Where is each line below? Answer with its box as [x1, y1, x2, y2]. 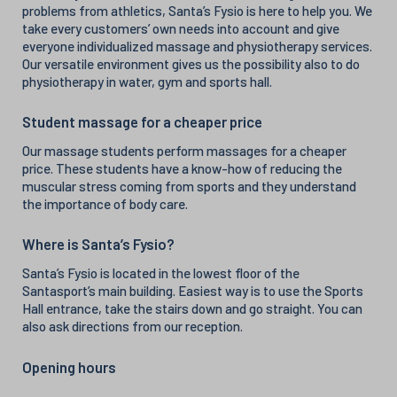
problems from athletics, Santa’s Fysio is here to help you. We [22, 2, 372, 19]
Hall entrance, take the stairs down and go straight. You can [22, 300, 362, 316]
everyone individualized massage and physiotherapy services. [22, 37, 372, 54]
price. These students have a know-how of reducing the [22, 160, 342, 176]
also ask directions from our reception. [22, 317, 243, 334]
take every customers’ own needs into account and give [22, 19, 339, 36]
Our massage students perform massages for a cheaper [22, 142, 346, 159]
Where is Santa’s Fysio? [22, 234, 175, 253]
